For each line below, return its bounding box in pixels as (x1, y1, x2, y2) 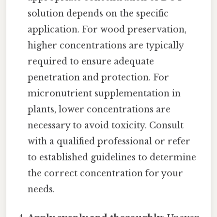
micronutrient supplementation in (28, 88, 181, 99)
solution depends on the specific (28, 8, 169, 19)
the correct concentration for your (28, 168, 184, 179)
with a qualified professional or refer (28, 136, 191, 147)
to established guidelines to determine (28, 152, 197, 163)
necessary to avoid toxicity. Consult (28, 120, 184, 131)
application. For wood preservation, (28, 24, 187, 35)
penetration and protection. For (28, 72, 170, 83)
